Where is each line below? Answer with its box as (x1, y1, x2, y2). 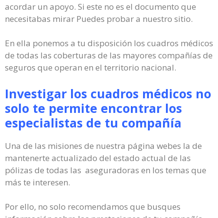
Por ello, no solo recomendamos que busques (5, 201, 181, 212)
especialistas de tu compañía (5, 114, 182, 131)
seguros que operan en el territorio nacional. (5, 62, 176, 73)
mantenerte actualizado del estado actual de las (5, 152, 191, 163)
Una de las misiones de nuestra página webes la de (5, 140, 202, 151)
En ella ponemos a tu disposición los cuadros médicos (5, 37, 213, 49)
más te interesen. (5, 176, 70, 188)
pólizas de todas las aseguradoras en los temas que (5, 164, 206, 176)
